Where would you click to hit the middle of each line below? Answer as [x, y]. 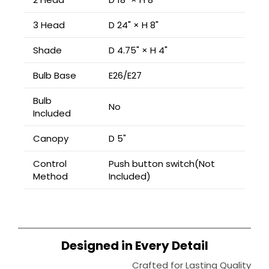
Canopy [51, 138]
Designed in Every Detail [134, 245]
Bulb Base [55, 75]
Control [50, 163]
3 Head [49, 25]
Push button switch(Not [162, 163]
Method [50, 176]
